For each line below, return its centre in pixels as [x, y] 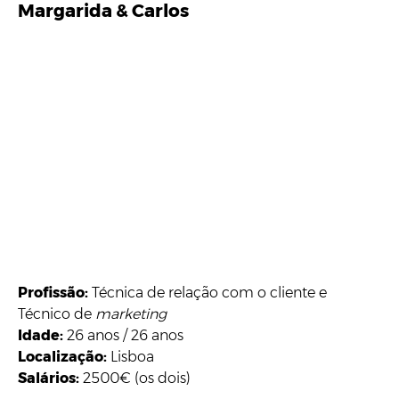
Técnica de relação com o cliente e [208, 293]
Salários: [50, 379]
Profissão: [53, 293]
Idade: [42, 336]
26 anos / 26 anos [125, 336]
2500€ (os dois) [137, 379]
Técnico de [57, 314]
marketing [131, 314]
